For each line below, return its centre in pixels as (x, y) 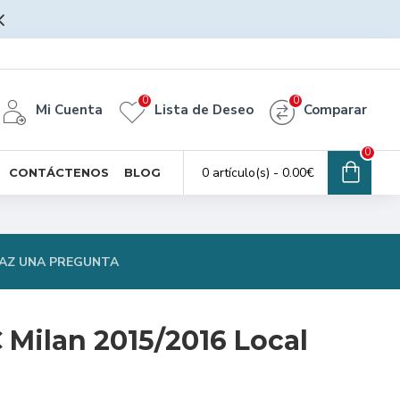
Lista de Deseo (204, 110)
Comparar (335, 110)
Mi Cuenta (69, 110)
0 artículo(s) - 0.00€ (258, 173)
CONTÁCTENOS (59, 172)
